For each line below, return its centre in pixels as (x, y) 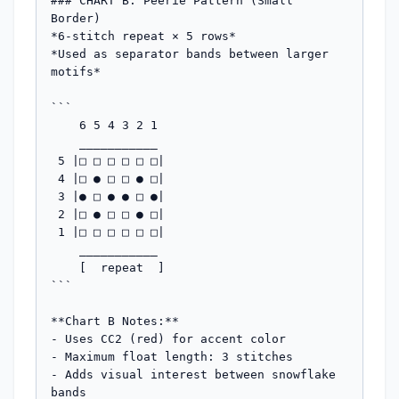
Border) (76, 18)
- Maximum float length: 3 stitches (172, 356)
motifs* (76, 71)
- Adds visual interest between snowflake (193, 374)
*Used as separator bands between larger (190, 53)
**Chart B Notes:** (115, 321)
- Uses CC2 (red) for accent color (168, 338)
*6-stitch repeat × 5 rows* (143, 36)
